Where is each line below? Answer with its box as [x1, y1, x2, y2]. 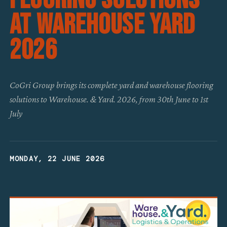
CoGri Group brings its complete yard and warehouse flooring [10, 80, 214, 90]
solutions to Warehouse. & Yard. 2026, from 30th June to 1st [10, 94, 209, 104]
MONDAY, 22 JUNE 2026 [10, 154, 105, 163]
